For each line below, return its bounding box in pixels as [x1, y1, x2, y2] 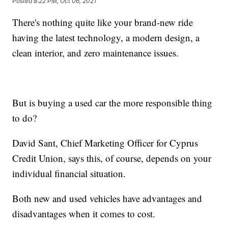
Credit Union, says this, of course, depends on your [12, 152, 212, 165]
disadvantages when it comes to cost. [12, 207, 156, 220]
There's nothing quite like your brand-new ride [12, 16, 193, 29]
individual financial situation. [12, 167, 126, 180]
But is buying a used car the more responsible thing [12, 96, 213, 109]
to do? [12, 111, 37, 125]
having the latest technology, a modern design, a [12, 31, 200, 44]
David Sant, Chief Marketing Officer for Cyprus [12, 136, 198, 150]
